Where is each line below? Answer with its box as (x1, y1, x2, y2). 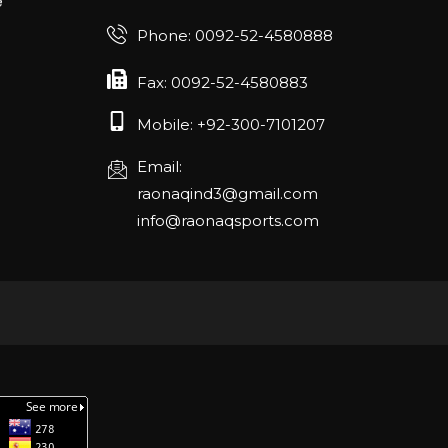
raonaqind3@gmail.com (137, 183, 319, 203)
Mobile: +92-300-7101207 (137, 114, 326, 134)
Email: (137, 156, 183, 176)
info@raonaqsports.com (137, 210, 320, 230)
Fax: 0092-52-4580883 (137, 72, 309, 92)
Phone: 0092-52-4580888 (137, 26, 334, 46)
